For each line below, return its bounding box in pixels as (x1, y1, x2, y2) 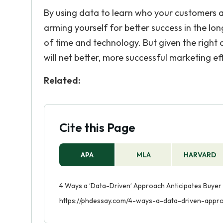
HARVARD (184, 150, 217, 159)
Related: (44, 75, 82, 86)
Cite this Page (59, 120, 135, 135)
